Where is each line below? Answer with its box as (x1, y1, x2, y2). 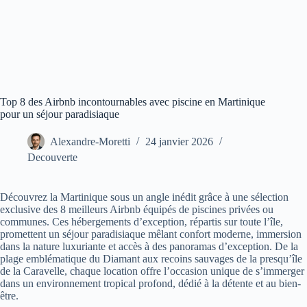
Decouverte (27, 151, 77, 163)
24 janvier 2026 (145, 136, 213, 148)
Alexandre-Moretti (50, 136, 130, 148)
